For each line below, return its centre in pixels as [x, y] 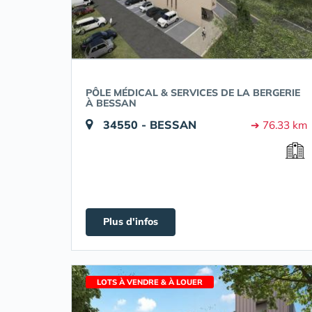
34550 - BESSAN [150, 125]
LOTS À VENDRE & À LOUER [150, 282]
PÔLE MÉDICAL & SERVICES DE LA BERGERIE [193, 93]
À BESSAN [111, 103]
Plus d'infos [131, 221]
